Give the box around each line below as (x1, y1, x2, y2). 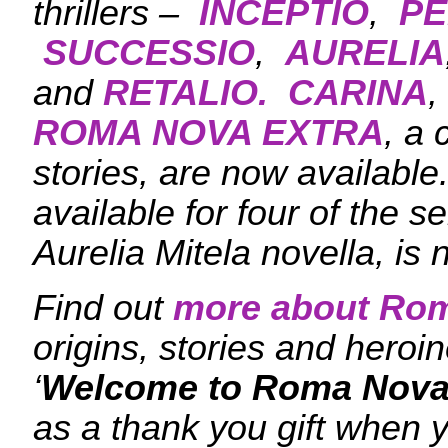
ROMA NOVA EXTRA (33, 113, 384, 153)
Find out (33, 288, 173, 328)
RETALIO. (103, 73, 268, 113)
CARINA (288, 73, 428, 113)
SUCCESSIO (43, 33, 255, 73)
